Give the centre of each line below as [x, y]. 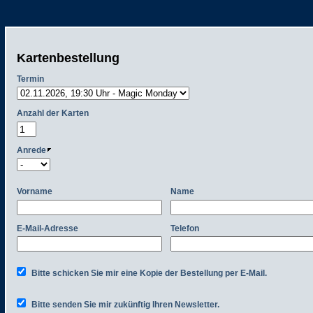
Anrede [31, 150]
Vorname [35, 192]
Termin [30, 79]
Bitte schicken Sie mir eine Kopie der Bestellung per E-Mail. [149, 273]
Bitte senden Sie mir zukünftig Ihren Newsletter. [125, 304]
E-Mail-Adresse [48, 228]
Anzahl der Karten [53, 114]
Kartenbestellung [68, 58]
